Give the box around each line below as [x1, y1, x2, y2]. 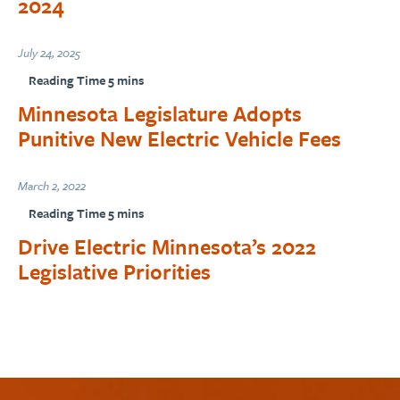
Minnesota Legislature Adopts [18, 97, 302, 129]
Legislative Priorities [18, 255, 211, 287]
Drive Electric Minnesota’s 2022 [18, 230, 316, 262]
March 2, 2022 [18, 176, 86, 195]
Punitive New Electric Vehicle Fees [18, 122, 341, 154]
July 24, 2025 [18, 43, 80, 62]
